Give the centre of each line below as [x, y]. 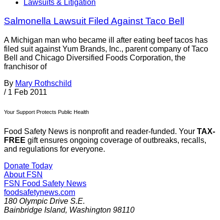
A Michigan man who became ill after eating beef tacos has [106, 40]
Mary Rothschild [43, 83]
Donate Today [28, 166]
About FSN [23, 175]
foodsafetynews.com [40, 192]
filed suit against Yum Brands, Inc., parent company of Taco [106, 49]
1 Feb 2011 [27, 92]
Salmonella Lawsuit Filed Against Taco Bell [94, 21]
